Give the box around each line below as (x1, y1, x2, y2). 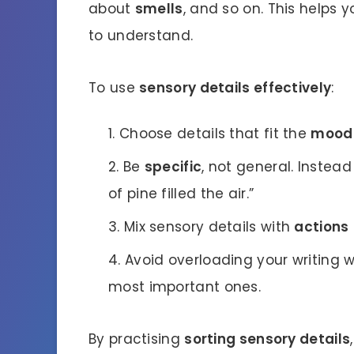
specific (144, 156, 202, 176)
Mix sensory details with (123, 217, 295, 236)
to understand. (88, 25, 194, 45)
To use (88, 77, 140, 97)
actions (294, 217, 349, 236)
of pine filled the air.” (108, 183, 254, 203)
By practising (88, 329, 185, 348)
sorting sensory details (184, 329, 351, 348)
